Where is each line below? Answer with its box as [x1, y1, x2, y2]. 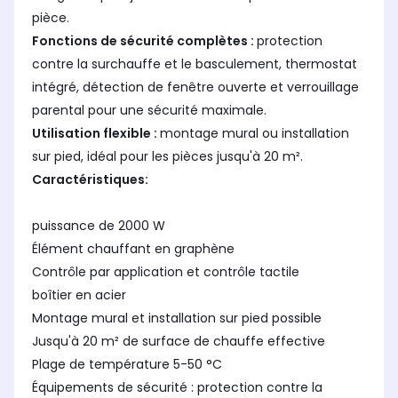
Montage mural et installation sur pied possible [32, 309, 322, 328]
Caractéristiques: [32, 171, 148, 189]
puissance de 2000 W [32, 217, 165, 235]
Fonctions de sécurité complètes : [32, 32, 257, 51]
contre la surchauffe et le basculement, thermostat [32, 55, 357, 74]
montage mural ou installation [160, 124, 349, 143]
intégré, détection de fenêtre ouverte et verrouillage [32, 78, 359, 97]
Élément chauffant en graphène [32, 240, 235, 259]
